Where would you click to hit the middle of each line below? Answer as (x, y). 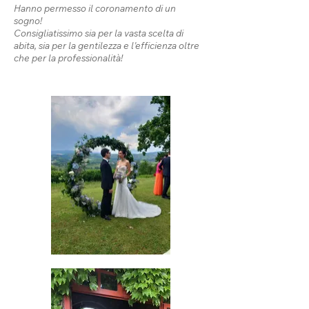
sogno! (29, 20)
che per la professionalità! (68, 58)
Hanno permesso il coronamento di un (95, 8)
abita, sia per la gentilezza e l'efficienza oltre (107, 45)
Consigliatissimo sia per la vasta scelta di (99, 33)
